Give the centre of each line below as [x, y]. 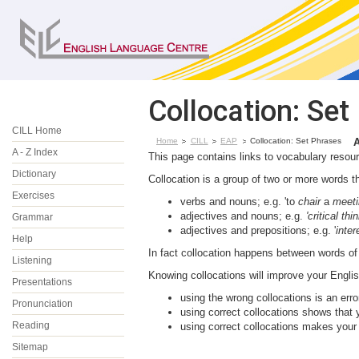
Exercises [33, 196]
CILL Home [37, 131]
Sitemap [30, 347]
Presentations [42, 282]
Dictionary [34, 174]
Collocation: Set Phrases [295, 141]
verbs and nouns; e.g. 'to [239, 202]
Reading [31, 325]
